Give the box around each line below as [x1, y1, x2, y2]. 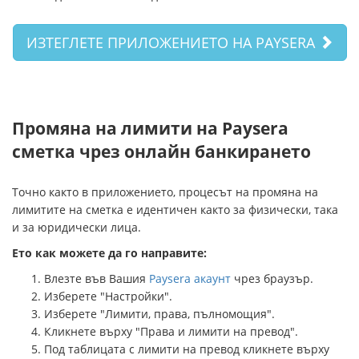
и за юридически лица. [12, 220, 141, 236]
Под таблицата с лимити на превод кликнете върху [44, 341, 329, 357]
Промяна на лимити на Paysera [12, 117, 288, 140]
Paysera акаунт [149, 271, 231, 287]
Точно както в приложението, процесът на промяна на [12, 184, 318, 200]
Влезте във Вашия [44, 271, 149, 287]
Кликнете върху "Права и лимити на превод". [44, 324, 298, 340]
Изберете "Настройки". [44, 288, 172, 305]
